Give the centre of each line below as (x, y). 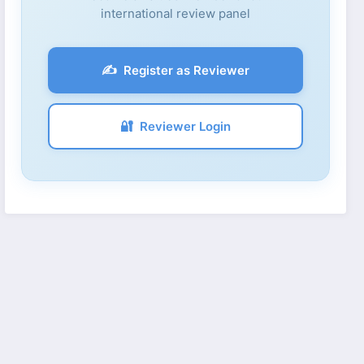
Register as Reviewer (187, 70)
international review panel (176, 13)
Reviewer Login (186, 126)
